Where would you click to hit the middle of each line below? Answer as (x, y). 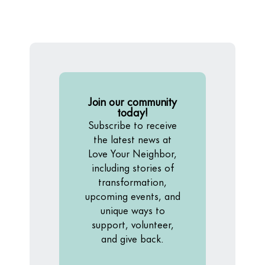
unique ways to (132, 209)
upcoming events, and (132, 195)
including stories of (132, 167)
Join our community (132, 101)
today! (132, 111)
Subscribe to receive (132, 124)
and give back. (132, 237)
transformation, (132, 181)
